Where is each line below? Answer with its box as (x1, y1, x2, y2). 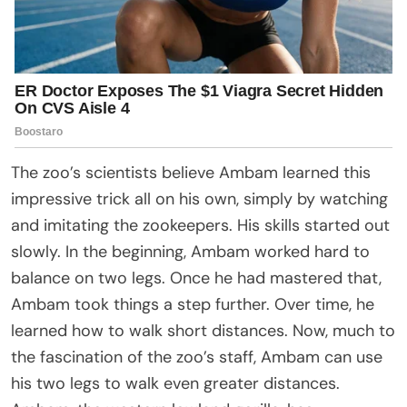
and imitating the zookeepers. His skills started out (11, 213, 390, 236)
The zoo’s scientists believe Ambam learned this (11, 161, 371, 184)
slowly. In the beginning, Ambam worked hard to (11, 240, 370, 263)
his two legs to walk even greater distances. (11, 372, 340, 394)
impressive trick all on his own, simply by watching (11, 187, 388, 210)
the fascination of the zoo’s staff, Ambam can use (11, 345, 382, 368)
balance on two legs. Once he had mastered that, (11, 266, 382, 289)
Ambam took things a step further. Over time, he (11, 293, 374, 315)
